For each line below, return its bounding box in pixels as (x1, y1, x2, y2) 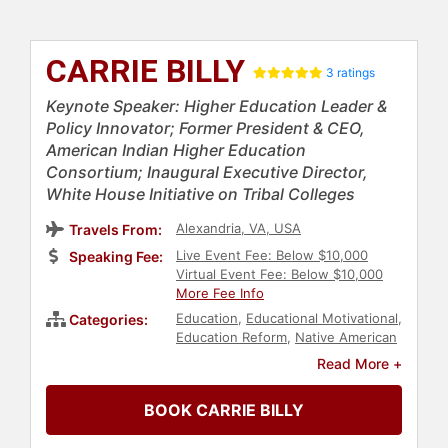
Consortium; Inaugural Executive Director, (46, 162, 368, 183)
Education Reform (176, 329, 287, 346)
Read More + (317, 355, 402, 373)
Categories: (69, 311, 148, 329)
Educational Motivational (246, 310, 398, 327)
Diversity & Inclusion (176, 367, 301, 384)
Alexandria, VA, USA (176, 220, 301, 237)
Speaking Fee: (69, 248, 163, 266)
